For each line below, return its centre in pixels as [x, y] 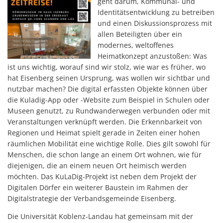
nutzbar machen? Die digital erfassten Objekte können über [108, 89]
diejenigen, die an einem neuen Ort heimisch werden [97, 166]
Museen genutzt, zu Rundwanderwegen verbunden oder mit [109, 111]
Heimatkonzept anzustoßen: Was [152, 56]
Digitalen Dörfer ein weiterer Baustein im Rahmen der [98, 187]
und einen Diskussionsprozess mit [155, 23]
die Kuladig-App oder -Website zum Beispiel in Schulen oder [109, 100]
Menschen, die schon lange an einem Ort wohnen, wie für [105, 155]
